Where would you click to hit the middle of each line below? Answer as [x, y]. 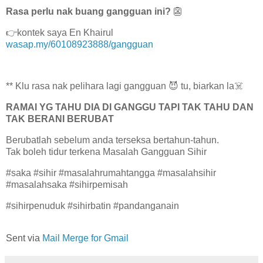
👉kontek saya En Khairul [60, 32]
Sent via [24, 238]
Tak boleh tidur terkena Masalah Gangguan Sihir [106, 151]
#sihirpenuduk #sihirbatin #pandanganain [92, 205]
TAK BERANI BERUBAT [60, 119]
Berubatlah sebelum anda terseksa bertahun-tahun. [112, 140]
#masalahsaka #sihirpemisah [67, 184]
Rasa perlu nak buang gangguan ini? [88, 11]
